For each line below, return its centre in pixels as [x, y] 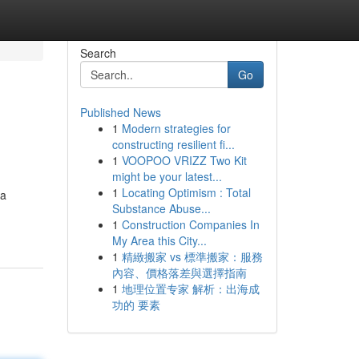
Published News [120, 112]
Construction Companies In [190, 224]
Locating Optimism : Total [186, 192]
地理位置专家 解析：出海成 [190, 288]
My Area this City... [159, 240]
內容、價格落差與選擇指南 [179, 272]
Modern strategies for [176, 128]
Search [98, 53]
